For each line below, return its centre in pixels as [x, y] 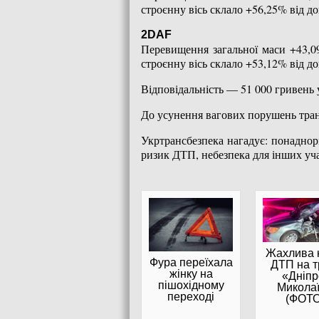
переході [191, 296]
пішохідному [191, 285]
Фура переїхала [191, 262]
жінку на [191, 273]
